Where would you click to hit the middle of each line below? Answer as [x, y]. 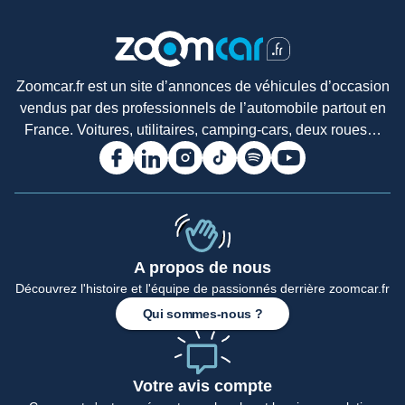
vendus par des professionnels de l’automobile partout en [202, 108]
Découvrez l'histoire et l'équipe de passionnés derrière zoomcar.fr [202, 288]
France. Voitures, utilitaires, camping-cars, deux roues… [202, 129]
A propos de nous [202, 267]
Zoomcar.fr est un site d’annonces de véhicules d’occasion [202, 86]
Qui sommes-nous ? [202, 313]
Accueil [28, 276]
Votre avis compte [202, 386]
